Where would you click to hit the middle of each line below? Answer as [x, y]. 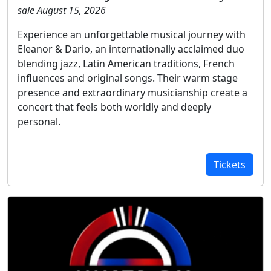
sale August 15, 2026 [62, 10]
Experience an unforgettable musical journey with [132, 34]
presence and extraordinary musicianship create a [132, 92]
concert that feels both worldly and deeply [114, 107]
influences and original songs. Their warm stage [128, 78]
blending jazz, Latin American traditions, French [126, 63]
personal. [39, 121]
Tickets [230, 164]
